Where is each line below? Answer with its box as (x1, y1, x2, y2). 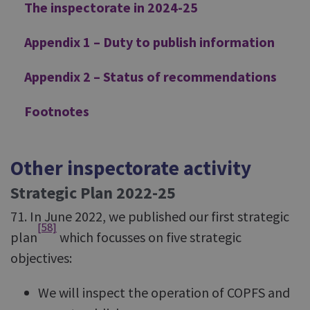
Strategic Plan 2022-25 (10, 182, 176, 203)
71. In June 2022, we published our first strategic (10, 208, 289, 225)
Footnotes (24, 102, 89, 120)
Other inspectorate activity (10, 155, 251, 181)
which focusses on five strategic (57, 228, 241, 246)
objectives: (10, 249, 72, 266)
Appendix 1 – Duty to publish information (24, 33, 275, 51)
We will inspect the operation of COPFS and (38, 284, 290, 301)
